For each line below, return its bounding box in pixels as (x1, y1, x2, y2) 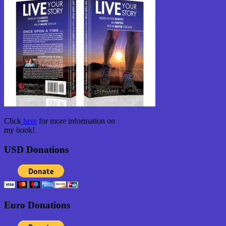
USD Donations (4, 144, 69, 155)
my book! (4, 125, 35, 134)
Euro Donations (4, 200, 70, 210)
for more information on (37, 116, 115, 125)
